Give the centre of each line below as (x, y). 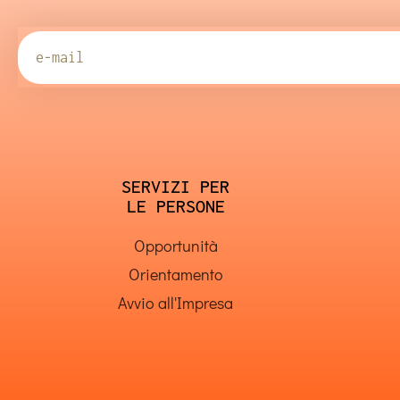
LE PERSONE (175, 206)
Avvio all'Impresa (176, 303)
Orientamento (175, 274)
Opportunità (175, 246)
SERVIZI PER (176, 186)
